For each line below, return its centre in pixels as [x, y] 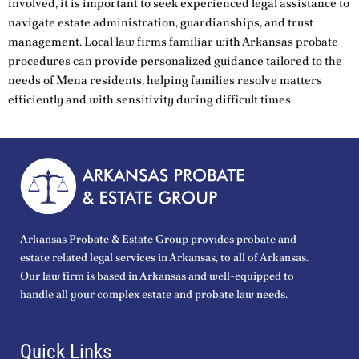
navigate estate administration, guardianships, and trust [161, 22]
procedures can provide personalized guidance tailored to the [175, 61]
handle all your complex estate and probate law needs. [154, 294]
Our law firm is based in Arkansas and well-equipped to [157, 275]
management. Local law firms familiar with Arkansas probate [173, 41]
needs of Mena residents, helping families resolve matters [165, 80]
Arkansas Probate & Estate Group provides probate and [158, 238]
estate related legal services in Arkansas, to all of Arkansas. [164, 257]
